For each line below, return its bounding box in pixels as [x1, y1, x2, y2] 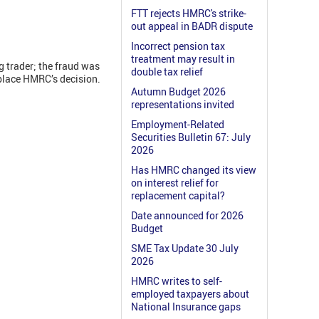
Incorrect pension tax [131, 39, 225, 53]
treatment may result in [131, 52, 235, 66]
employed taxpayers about [131, 287, 249, 301]
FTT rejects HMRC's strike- [131, 6, 246, 21]
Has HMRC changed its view [131, 163, 256, 177]
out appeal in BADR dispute [131, 19, 253, 33]
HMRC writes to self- [131, 274, 222, 288]
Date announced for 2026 [131, 209, 244, 223]
